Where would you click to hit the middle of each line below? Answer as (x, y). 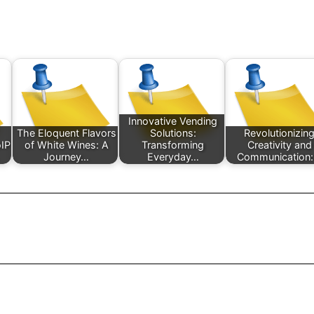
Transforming (173, 145)
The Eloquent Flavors (66, 133)
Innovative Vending (173, 121)
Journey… (67, 157)
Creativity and (279, 145)
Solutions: (173, 133)
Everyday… (173, 157)
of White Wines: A (66, 145)
